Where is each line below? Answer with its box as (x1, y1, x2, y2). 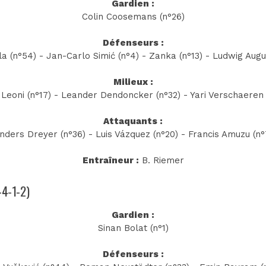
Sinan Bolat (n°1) (97, 222, 169, 233)
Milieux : (113, 77, 153, 88)
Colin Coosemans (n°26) (81, 11, 185, 23)
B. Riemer (138, 155, 184, 166)
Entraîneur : (82, 155, 139, 166)
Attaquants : (103, 116, 163, 127)
